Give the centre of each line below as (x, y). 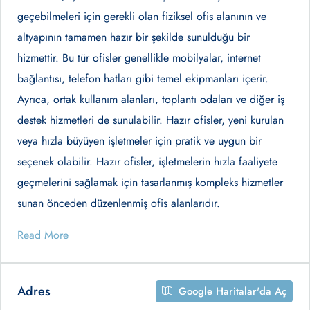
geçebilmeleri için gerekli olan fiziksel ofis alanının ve (142, 16)
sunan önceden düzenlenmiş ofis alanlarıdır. (119, 203)
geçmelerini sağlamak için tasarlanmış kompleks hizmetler (150, 182)
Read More (43, 235)
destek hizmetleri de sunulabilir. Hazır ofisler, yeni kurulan (151, 120)
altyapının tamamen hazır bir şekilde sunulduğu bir (134, 37)
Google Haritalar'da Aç (231, 291)
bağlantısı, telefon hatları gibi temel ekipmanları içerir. (143, 79)
